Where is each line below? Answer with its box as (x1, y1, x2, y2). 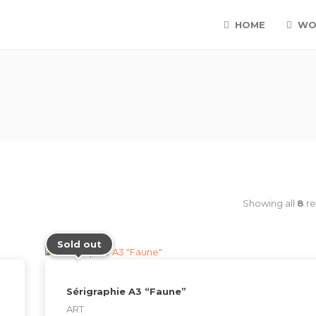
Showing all (243, 197, 297, 209)
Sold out (57, 238, 102, 250)
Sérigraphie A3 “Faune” (66, 285, 186, 297)
